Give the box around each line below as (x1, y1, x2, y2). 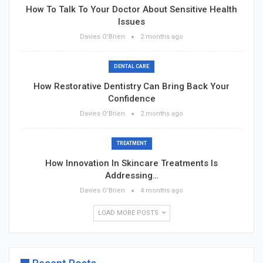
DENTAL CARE (114, 63, 149, 70)
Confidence (107, 93, 156, 104)
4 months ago (140, 187, 183, 195)
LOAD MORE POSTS (97, 209, 160, 217)
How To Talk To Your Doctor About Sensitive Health (26, 4, 237, 15)
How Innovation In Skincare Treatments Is (45, 158, 218, 169)
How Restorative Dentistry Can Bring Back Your (33, 81, 230, 92)
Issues (118, 16, 145, 28)
